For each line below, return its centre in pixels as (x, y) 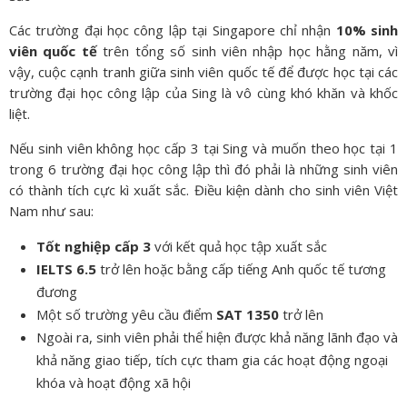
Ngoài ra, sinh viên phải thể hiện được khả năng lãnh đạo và (217, 338)
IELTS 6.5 (66, 269)
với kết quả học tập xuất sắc (239, 247)
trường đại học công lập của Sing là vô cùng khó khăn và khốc (203, 93)
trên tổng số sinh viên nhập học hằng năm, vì (248, 51)
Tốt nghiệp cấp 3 (94, 247)
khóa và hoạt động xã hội (114, 383)
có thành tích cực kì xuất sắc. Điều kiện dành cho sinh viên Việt (203, 190)
